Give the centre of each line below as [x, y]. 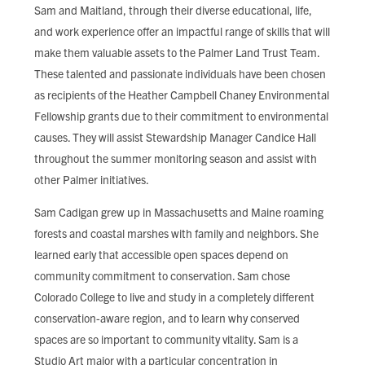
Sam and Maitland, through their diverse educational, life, [173, 10]
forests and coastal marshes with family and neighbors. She [176, 233]
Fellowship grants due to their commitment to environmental [181, 116]
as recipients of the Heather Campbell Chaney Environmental [182, 95]
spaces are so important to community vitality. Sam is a [166, 339]
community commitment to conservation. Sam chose [162, 275]
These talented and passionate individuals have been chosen [180, 73]
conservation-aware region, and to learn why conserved [167, 318]
